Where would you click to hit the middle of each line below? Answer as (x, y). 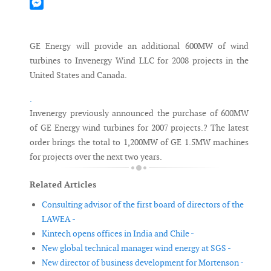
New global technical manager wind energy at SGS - (136, 248)
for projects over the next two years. (96, 157)
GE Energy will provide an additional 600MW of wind (139, 46)
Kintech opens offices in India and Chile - (118, 234)
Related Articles (63, 185)
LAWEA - (59, 219)
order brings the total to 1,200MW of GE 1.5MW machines (139, 142)
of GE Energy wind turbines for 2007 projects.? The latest (139, 128)
